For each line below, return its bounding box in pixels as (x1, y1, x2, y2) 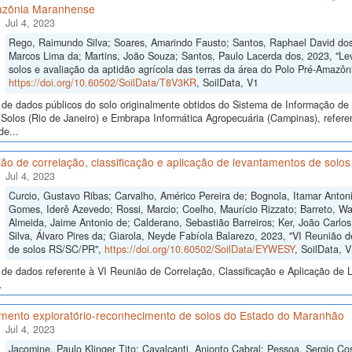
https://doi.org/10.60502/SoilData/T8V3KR (8, 75, 196, 90)
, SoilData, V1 (196, 75, 258, 90)
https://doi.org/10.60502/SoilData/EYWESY (104, 242, 295, 257)
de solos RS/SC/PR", (8, 242, 104, 257)
